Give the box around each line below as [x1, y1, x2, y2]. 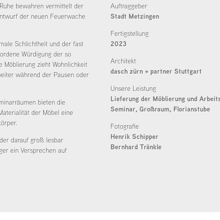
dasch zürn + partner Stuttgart [110, 66, 202, 76]
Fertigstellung [110, 28, 149, 38]
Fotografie [110, 121, 139, 131]
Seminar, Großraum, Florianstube [110, 104, 210, 114]
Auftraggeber [110, 1, 147, 11]
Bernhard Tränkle [110, 142, 162, 152]
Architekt [110, 56, 136, 66]
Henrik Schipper [110, 132, 159, 141]
